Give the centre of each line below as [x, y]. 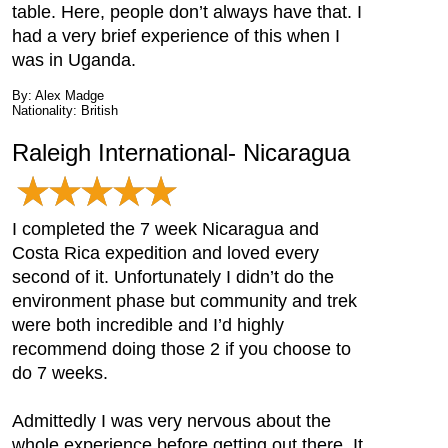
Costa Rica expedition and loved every [165, 253]
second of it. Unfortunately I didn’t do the [173, 277]
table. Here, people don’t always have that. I [187, 12]
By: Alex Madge [58, 95]
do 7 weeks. [60, 373]
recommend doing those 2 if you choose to [181, 349]
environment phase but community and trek [184, 301]
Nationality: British [65, 110]
